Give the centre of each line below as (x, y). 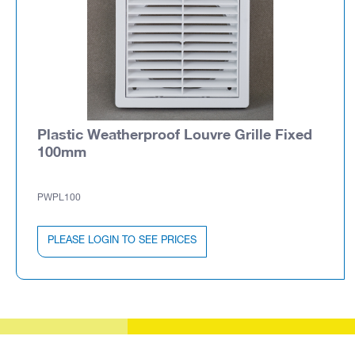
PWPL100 (59, 198)
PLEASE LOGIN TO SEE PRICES (122, 241)
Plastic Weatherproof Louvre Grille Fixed (175, 134)
